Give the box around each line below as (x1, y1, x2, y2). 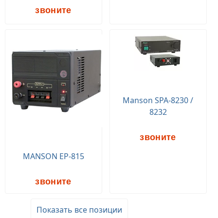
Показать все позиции (36, 204, 123, 215)
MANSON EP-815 (22, 150, 84, 162)
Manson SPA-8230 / (123, 94, 194, 106)
